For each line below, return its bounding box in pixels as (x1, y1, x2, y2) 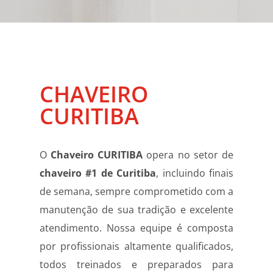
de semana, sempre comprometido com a (39, 184, 234, 198)
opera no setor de (143, 147, 234, 161)
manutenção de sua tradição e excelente (39, 202, 234, 216)
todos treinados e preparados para (39, 257, 234, 271)
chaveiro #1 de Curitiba (39, 166, 157, 180)
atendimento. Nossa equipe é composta (39, 221, 234, 235)
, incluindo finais (156, 166, 234, 180)
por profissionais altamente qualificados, (39, 239, 234, 253)
